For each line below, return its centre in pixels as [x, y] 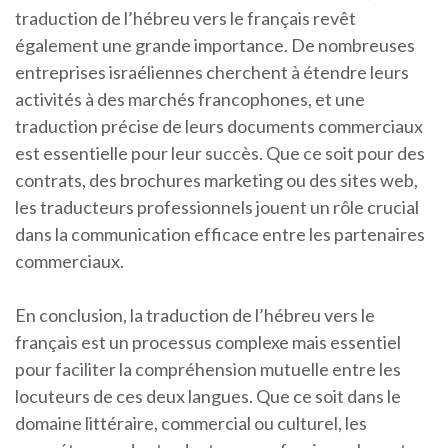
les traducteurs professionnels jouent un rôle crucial [217, 207]
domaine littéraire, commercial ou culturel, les [191, 423]
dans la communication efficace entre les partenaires [220, 234]
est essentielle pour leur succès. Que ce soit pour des [220, 153]
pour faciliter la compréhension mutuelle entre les [208, 369]
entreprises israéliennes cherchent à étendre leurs [212, 72]
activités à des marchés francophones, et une [190, 99]
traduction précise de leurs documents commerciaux [219, 126]
